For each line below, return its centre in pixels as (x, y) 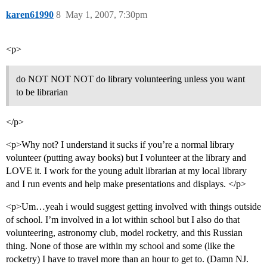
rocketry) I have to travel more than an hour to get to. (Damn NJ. (127, 259)
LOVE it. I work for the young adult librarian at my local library (126, 171)
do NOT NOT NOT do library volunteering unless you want (131, 79)
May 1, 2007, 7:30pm (106, 15)
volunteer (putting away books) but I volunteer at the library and (126, 158)
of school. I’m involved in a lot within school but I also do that (123, 220)
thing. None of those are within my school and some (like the (120, 246)
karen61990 (30, 15)
